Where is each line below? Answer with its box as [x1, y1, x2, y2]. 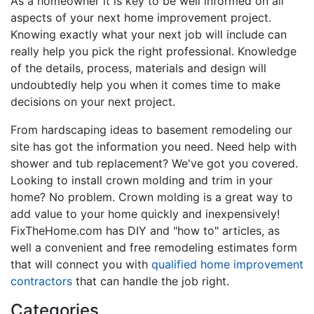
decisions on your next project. [11, 94, 175, 109]
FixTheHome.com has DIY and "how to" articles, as [11, 223, 280, 238]
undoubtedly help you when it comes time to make [11, 77, 280, 92]
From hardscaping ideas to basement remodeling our [11, 122, 292, 137]
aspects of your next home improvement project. [11, 10, 271, 25]
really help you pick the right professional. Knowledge [11, 43, 296, 58]
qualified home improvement [151, 257, 303, 271]
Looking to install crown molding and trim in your [11, 172, 273, 187]
